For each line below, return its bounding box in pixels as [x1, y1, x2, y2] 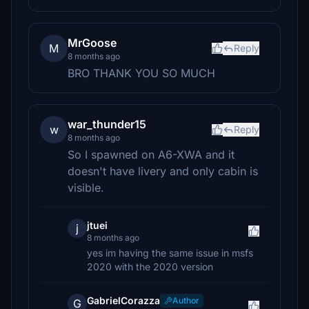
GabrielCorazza [87, 295, 160, 306]
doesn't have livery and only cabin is [68, 164, 258, 178]
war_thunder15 [68, 117, 146, 131]
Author [172, 295, 199, 306]
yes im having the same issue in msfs [87, 247, 253, 259]
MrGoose [68, 36, 117, 50]
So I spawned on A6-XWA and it [68, 148, 235, 161]
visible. [68, 181, 104, 195]
